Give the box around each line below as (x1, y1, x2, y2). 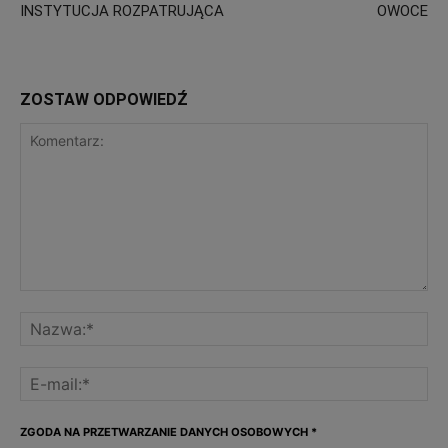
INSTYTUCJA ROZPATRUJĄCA (20, 2, 224, 20)
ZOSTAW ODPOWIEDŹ (20, 90, 188, 109)
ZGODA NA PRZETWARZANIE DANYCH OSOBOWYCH (20, 425, 308, 439)
